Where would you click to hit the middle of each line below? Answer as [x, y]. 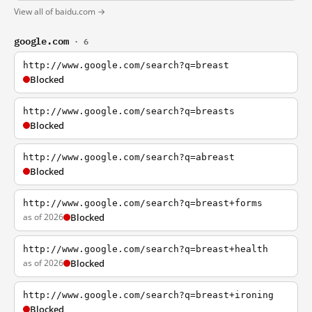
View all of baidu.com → [60, 11]
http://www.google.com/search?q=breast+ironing [148, 295]
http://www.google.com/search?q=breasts [129, 111]
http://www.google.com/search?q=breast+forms [143, 203]
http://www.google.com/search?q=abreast [129, 157]
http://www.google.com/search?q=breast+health [146, 249]
